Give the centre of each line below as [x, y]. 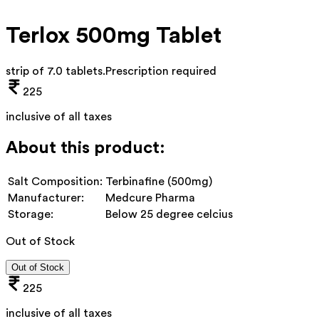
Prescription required [161, 71]
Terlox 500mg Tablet [114, 36]
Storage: [31, 214]
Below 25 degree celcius [169, 214]
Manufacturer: [46, 198]
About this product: [85, 148]
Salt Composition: [55, 181]
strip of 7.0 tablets [54, 71]
